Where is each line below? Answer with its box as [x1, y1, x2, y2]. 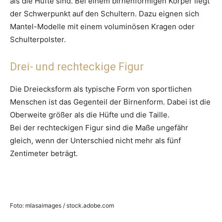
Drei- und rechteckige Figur [10, 60, 144, 73]
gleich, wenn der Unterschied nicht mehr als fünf [10, 136, 181, 146]
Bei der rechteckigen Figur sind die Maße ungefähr [10, 123, 188, 133]
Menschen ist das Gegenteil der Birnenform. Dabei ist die [10, 97, 211, 107]
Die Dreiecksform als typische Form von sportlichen [10, 84, 192, 94]
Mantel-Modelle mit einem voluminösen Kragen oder [10, 22, 195, 32]
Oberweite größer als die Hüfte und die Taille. [10, 110, 169, 120]
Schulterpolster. [10, 35, 66, 45]
